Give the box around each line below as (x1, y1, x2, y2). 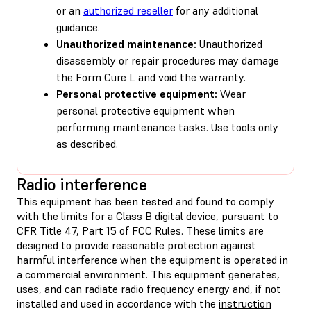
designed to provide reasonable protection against (17, 237, 256, 252)
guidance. (56, 19, 100, 34)
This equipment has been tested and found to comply (17, 194, 274, 208)
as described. (56, 136, 118, 151)
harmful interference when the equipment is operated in (17, 252, 288, 267)
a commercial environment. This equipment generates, (17, 267, 280, 281)
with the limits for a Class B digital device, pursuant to (17, 208, 278, 223)
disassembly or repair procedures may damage (56, 53, 279, 67)
